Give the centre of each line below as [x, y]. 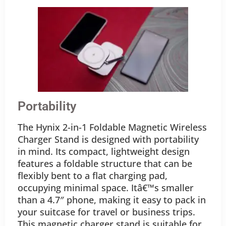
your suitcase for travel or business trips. [106, 212]
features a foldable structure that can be [105, 163]
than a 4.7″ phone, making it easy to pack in [112, 200]
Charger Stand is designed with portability [108, 139]
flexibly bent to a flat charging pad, [93, 175]
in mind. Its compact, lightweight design [104, 151]
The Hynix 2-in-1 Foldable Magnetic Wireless [112, 127]
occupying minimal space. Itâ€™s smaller [106, 187]
